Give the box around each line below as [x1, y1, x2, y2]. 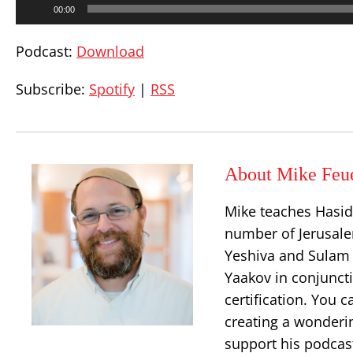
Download [76, 42, 144, 61]
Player [15, 8, 47, 23]
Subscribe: [16, 80, 89, 98]
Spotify [89, 80, 135, 98]
